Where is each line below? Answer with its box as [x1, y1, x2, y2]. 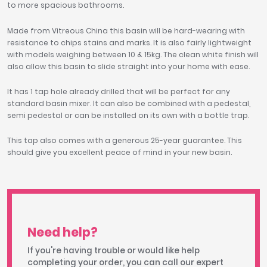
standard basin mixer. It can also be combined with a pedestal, [7, 98, 250, 108]
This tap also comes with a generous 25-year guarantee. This [7, 135, 242, 146]
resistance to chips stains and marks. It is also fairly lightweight [7, 37, 252, 48]
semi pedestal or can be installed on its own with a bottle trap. [7, 110, 249, 120]
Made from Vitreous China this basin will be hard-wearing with [7, 25, 245, 36]
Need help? [27, 223, 98, 241]
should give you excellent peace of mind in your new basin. [7, 147, 232, 158]
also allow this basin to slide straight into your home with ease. [7, 61, 252, 72]
